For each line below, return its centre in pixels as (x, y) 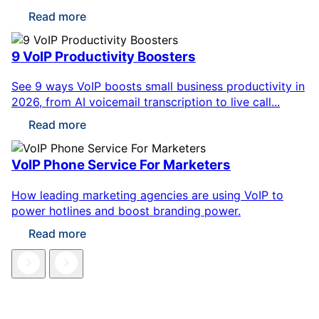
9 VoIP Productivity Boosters (104, 56)
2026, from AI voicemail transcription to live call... (146, 102)
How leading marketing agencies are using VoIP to (147, 195)
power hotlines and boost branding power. (126, 210)
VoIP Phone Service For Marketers (121, 165)
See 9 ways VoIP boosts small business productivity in (158, 87)
